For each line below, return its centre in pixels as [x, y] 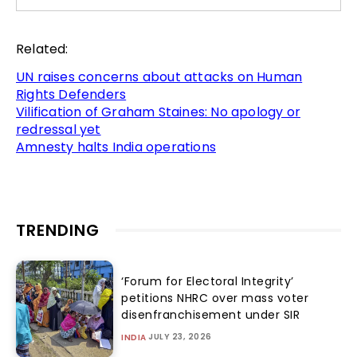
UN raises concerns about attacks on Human [159, 76]
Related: [42, 49]
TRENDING [58, 230]
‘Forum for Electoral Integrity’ [208, 282]
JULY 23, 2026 [180, 337]
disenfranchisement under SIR [211, 315]
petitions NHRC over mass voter [215, 298]
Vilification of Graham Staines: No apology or [159, 112]
